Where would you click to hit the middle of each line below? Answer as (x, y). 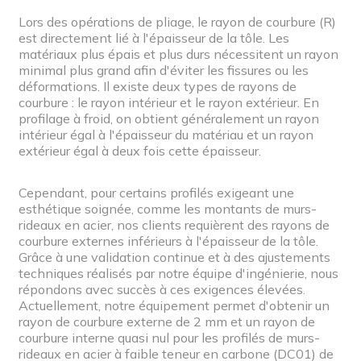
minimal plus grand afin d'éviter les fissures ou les (164, 70)
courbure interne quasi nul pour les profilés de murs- (169, 337)
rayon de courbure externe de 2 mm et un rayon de (167, 321)
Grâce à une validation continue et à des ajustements (174, 257)
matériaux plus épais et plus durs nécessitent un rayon (178, 54)
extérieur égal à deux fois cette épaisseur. (140, 150)
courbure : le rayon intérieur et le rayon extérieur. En (169, 102)
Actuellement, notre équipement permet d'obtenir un (174, 305)
